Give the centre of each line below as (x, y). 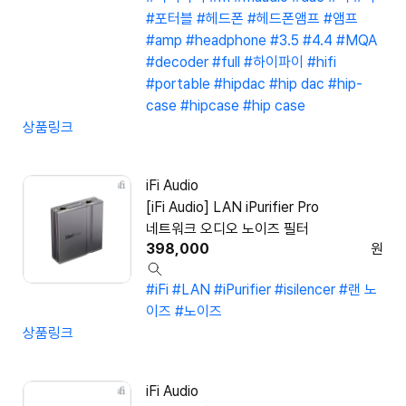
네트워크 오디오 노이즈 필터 (227, 229)
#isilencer (305, 290)
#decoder (177, 63)
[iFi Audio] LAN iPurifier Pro (232, 208)
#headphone (226, 41)
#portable (178, 84)
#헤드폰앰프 (284, 19)
